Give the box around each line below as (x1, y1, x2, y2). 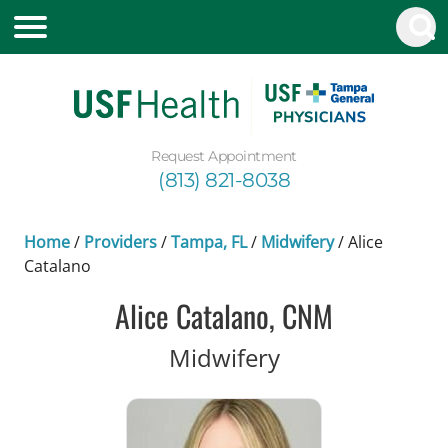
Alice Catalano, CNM (115, 292, 333, 338)
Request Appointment (151, 146, 297, 165)
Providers (84, 230, 157, 253)
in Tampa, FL (278, 339, 419, 373)
